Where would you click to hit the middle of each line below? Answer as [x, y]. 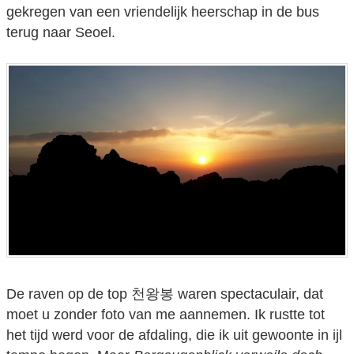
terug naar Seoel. [61, 32]
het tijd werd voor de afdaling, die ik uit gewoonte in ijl [174, 335]
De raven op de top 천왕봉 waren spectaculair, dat [165, 294]
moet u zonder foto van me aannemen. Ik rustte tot [166, 315]
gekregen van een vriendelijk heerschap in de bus [163, 11]
